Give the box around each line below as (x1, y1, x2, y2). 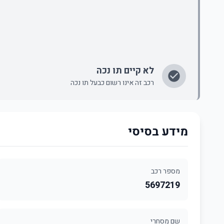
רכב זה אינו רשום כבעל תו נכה (70, 77, 154, 88)
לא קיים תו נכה (96, 64, 154, 77)
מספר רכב (151, 166, 180, 176)
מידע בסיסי (128, 123, 188, 140)
